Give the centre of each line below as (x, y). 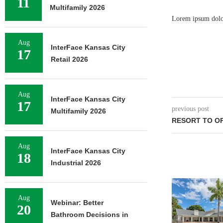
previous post (190, 109)
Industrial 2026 (76, 163)
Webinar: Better (77, 203)
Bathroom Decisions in (90, 215)
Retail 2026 (69, 59)
